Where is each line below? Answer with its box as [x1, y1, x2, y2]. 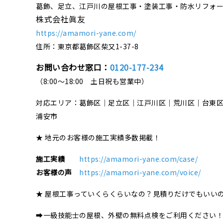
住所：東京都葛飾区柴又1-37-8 [36, 41, 139, 52]
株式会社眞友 [36, 13, 85, 25]
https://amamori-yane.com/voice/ [79, 167, 201, 178]
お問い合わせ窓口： [36, 61, 110, 74]
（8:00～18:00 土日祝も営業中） [36, 76, 148, 87]
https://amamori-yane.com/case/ [79, 154, 198, 164]
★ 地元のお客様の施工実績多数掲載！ [36, 132, 160, 143]
